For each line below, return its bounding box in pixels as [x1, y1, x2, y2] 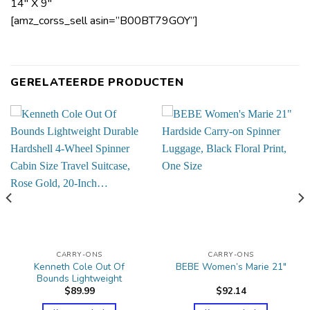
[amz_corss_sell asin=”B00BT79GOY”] [10, 13, 198, 29]
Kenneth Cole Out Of [34, 259, 125, 273]
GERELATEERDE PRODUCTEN [10, 75, 184, 91]
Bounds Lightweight [37, 271, 122, 285]
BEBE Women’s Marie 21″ [175, 260, 286, 274]
